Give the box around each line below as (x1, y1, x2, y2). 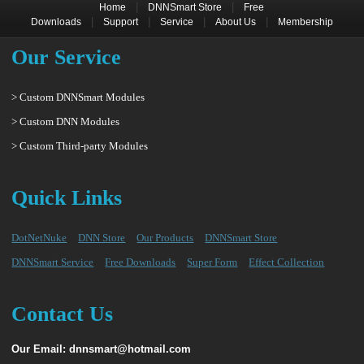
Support (102, 16, 138, 28)
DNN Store (78, 232, 126, 244)
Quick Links (11, 186, 123, 210)
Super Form (187, 256, 238, 268)
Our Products (136, 232, 194, 244)
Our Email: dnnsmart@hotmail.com (11, 343, 192, 355)
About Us (214, 16, 256, 28)
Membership (277, 16, 333, 28)
